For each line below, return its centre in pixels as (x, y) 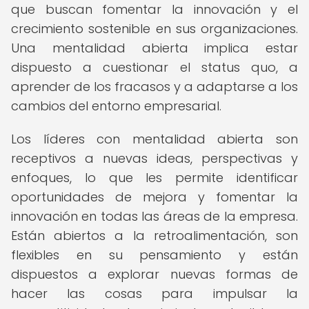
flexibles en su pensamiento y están (154, 255)
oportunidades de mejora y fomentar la (154, 197)
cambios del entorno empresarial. (116, 106)
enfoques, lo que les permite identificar (154, 178)
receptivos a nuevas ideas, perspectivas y (154, 158)
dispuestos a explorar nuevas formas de (154, 274)
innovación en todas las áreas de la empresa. (154, 216)
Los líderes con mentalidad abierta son (154, 139)
